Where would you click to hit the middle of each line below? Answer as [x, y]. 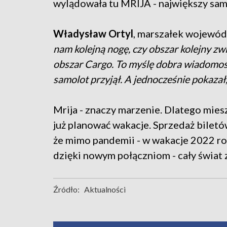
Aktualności [105, 189]
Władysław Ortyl [93, 33]
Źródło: [66, 189]
